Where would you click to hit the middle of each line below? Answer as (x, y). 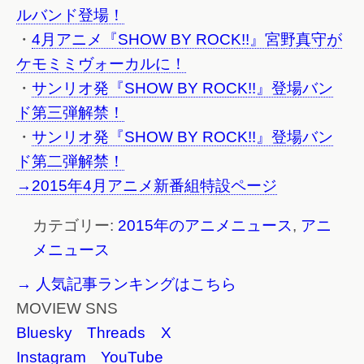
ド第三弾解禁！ (70, 113)
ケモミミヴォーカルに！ (101, 64)
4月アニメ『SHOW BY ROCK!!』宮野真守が (187, 40)
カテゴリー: (75, 225)
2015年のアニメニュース (205, 225)
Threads (116, 332)
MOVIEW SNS (67, 308)
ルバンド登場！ (70, 15)
